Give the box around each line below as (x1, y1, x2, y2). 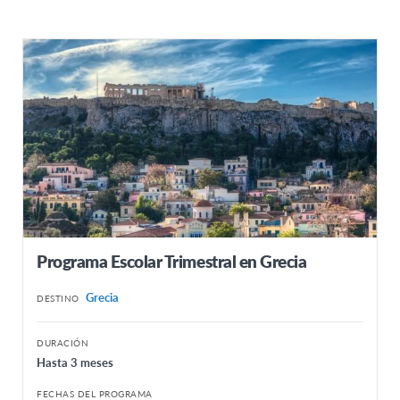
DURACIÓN (37, 337, 88, 350)
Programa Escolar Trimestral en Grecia (37, 249, 307, 274)
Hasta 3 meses (37, 354, 113, 371)
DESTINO (37, 292, 79, 305)
